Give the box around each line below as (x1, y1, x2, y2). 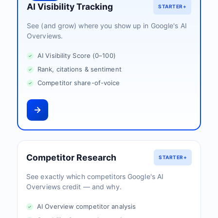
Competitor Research (26, 152, 116, 163)
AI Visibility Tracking (27, 1, 113, 12)
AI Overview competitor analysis (37, 202, 136, 210)
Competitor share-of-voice (37, 79, 120, 87)
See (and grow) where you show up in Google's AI (27, 21, 187, 30)
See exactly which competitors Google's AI (26, 172, 164, 181)
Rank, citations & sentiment (37, 65, 122, 73)
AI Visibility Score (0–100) (37, 52, 116, 59)
